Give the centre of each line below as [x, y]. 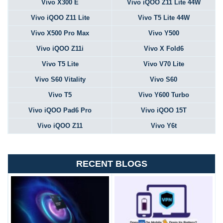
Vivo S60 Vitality [60, 79]
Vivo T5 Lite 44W [164, 18]
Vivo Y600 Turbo [164, 95]
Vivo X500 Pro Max [60, 33]
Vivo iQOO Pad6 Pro [60, 110]
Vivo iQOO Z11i [60, 49]
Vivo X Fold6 [164, 49]
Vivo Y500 [164, 33]
